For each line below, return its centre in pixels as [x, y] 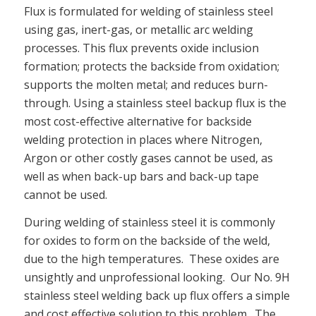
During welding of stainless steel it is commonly [149, 223]
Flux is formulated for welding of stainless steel [148, 11]
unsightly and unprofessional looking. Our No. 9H [157, 278]
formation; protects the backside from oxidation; [151, 66]
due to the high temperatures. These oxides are [151, 259]
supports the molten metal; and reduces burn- [146, 84]
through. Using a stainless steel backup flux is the [155, 103]
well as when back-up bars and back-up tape [141, 176]
